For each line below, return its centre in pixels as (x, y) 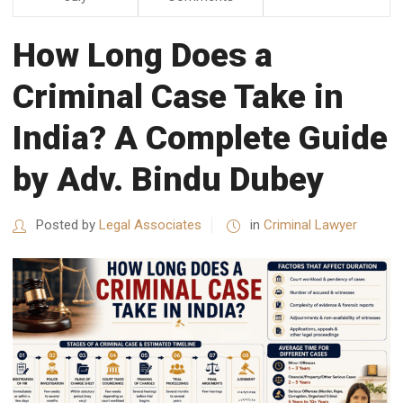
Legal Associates (150, 224)
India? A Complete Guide (200, 138)
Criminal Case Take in (178, 96)
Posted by (66, 224)
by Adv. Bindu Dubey (168, 179)
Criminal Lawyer (310, 224)
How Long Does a (143, 55)
